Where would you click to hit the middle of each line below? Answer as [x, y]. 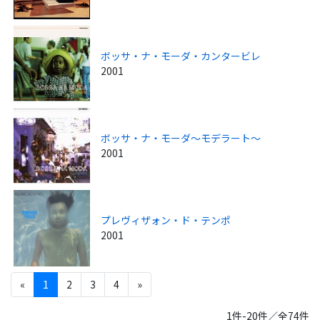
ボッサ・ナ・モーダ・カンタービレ [181, 55]
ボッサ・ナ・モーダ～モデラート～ [181, 137]
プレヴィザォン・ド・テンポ [166, 220]
